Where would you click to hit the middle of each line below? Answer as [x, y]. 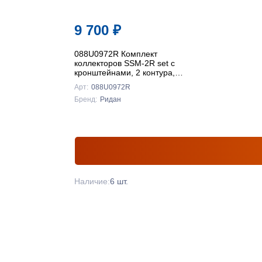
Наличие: [92, 181]
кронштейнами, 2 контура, [125, 73]
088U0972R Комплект [116, 54]
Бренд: [86, 99]
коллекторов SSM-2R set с [125, 63]
